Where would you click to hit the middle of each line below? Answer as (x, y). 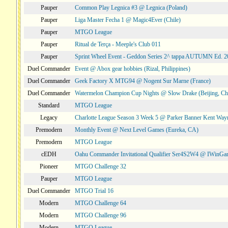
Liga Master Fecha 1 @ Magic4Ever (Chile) (128, 20)
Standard (49, 105)
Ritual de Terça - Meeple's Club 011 (118, 44)
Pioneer (49, 166)
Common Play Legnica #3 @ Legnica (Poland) (131, 8)
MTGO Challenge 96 (101, 215)
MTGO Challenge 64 (101, 203)
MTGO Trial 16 (94, 191)
